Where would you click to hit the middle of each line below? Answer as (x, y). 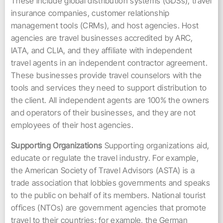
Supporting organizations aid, (157, 145)
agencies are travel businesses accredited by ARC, (102, 38)
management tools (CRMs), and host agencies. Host (105, 25)
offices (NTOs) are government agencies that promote (109, 208)
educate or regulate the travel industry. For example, (105, 158)
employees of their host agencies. (72, 125)
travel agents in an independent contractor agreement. (109, 63)
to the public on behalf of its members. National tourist (109, 195)
